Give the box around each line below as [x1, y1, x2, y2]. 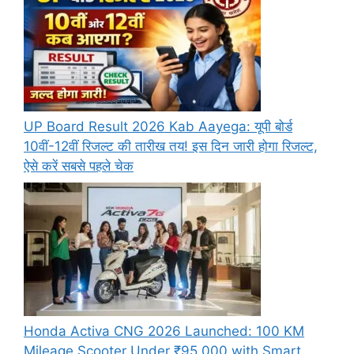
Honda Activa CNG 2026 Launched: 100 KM [24, 323, 304, 340]
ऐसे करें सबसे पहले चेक [24, 157, 134, 174]
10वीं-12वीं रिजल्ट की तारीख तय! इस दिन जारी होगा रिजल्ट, [24, 137, 318, 154]
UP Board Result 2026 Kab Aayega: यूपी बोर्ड [24, 118, 292, 134]
